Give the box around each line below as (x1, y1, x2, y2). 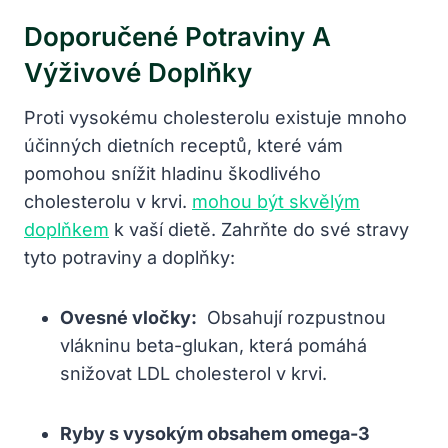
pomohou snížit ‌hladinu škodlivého (24, 162, 321, 184)
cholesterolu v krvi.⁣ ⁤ (24, 190, 192, 212)
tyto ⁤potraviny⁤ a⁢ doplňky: (24, 246, 235, 268)
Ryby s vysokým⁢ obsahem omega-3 (60, 422, 370, 444)
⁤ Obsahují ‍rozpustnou (197, 306, 386, 328)
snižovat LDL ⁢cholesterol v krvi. (60, 362, 327, 384)
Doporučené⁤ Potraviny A (24, 20, 331, 52)
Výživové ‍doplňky (24, 56, 252, 88)
